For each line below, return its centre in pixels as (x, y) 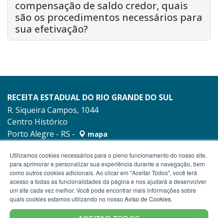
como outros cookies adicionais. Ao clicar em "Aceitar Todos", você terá (103, 173)
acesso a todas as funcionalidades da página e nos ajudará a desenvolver (108, 181)
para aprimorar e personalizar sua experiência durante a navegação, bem (107, 164)
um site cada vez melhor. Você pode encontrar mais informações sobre (103, 190)
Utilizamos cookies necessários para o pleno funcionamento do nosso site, (108, 155)
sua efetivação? (52, 29)
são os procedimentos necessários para (109, 18)
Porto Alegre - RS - (42, 134)
